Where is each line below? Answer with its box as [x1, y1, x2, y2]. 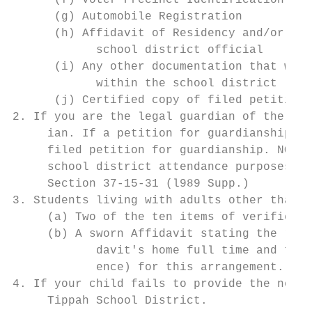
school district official [13, 44, 263, 56]
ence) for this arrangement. [13, 261, 284, 274]
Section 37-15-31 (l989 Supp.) [13, 178, 249, 190]
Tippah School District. [13, 295, 208, 307]
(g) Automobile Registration [13, 10, 242, 23]
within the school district [13, 77, 277, 90]
